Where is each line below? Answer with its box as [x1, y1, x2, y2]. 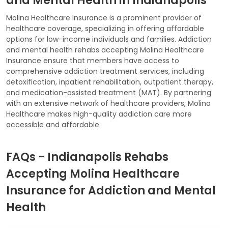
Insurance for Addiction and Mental [6, 182, 216, 198]
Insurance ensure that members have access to [6, 55, 179, 66]
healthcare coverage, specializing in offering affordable [6, 23, 204, 34]
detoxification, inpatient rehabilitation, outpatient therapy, [6, 76, 213, 87]
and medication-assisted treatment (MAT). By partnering [6, 87, 211, 98]
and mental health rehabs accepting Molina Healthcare [6, 44, 204, 55]
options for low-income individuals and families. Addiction [6, 34, 212, 44]
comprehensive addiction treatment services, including [6, 66, 204, 76]
